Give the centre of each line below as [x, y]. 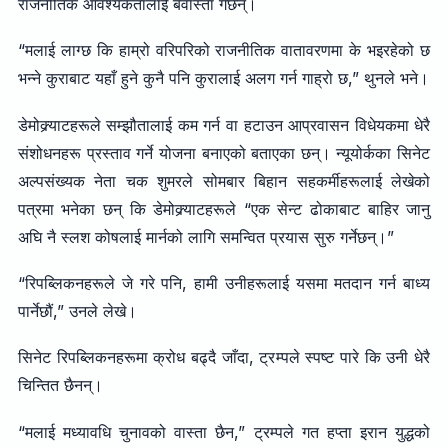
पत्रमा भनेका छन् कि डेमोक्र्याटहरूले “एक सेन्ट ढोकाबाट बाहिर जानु [224, 208]
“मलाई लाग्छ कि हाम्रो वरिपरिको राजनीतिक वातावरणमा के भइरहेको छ [224, 50]
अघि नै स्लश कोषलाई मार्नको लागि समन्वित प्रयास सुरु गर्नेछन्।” [205, 236]
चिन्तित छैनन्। [60, 385]
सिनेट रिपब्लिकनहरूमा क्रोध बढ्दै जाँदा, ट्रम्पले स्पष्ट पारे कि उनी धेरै [224, 357]
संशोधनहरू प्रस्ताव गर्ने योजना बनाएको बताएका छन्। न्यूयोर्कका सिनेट [224, 152]
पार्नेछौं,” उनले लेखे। [77, 310]
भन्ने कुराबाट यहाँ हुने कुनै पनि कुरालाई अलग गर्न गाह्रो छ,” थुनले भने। [223, 78]
